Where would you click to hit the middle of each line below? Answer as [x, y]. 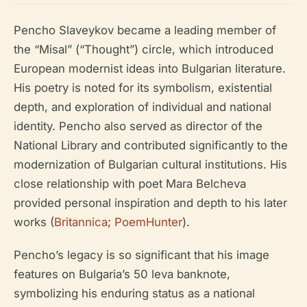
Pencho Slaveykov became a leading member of [145, 30]
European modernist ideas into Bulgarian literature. [150, 69]
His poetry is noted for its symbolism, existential [143, 88]
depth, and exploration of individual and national [143, 107]
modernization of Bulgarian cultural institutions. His [150, 164]
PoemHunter [148, 222]
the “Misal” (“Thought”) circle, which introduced [144, 49]
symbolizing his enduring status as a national [134, 293]
